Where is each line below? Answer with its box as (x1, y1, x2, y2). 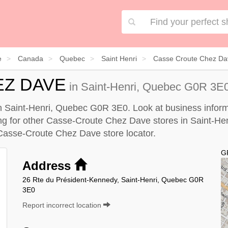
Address (22, 158, 74, 173)
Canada (18, 54, 43, 63)
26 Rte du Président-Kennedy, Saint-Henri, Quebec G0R (22, 175, 204, 184)
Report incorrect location (22, 201, 103, 209)
